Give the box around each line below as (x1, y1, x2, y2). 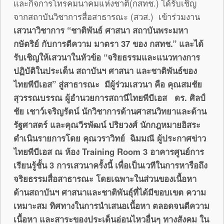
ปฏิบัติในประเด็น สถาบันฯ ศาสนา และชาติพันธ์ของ (13, 64, 197, 77)
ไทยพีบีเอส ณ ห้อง (13, 145, 82, 158)
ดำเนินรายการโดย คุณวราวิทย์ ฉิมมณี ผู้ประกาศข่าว (13, 132, 206, 144)
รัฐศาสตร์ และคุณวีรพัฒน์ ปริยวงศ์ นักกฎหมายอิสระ (13, 118, 200, 131)
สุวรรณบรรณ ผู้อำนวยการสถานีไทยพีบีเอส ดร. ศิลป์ (13, 91, 205, 104)
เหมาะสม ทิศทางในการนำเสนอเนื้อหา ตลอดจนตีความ (13, 199, 209, 212)
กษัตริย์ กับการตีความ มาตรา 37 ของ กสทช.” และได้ (13, 37, 203, 50)
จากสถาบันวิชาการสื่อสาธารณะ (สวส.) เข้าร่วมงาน (13, 10, 200, 23)
